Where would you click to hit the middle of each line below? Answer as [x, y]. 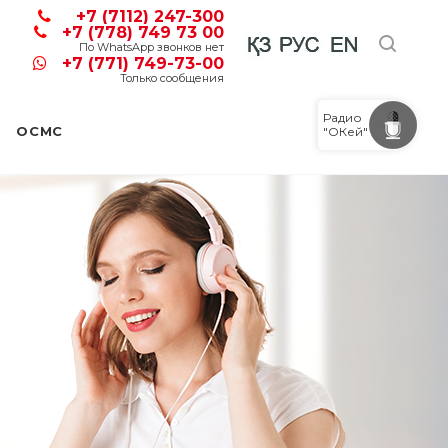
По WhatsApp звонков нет [151, 46]
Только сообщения [172, 77]
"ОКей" [345, 131]
